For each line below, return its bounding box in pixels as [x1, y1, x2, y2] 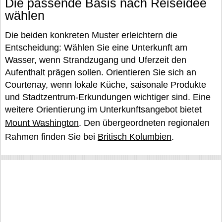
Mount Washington [5, 118, 79, 128]
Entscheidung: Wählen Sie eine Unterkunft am [5, 43, 187, 53]
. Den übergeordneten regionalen [79, 118, 210, 128]
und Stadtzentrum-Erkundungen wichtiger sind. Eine [5, 92, 211, 102]
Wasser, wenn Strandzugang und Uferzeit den [5, 55, 186, 65]
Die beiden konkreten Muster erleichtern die [5, 30, 177, 40]
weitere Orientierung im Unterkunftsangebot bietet [5, 105, 202, 114]
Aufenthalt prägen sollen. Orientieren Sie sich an [5, 67, 196, 77]
